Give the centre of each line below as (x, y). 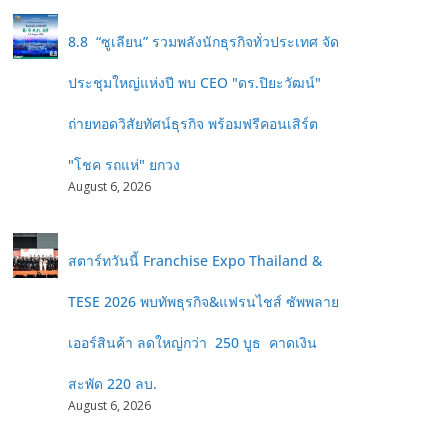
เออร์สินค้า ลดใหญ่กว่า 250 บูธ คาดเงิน (192, 342)
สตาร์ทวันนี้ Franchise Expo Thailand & (195, 260)
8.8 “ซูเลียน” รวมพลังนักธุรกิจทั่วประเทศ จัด (203, 41)
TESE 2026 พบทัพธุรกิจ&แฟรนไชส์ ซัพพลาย (203, 301)
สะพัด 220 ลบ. (112, 383)
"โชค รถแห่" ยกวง (124, 164)
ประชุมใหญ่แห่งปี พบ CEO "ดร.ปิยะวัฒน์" (194, 82)
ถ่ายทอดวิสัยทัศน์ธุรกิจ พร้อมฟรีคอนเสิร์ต (193, 123)
